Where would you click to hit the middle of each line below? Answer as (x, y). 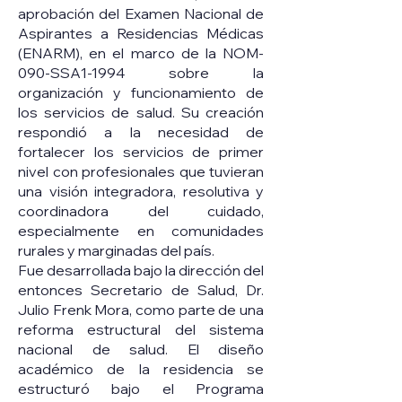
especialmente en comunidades (141, 231)
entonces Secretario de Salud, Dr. (141, 290)
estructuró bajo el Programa (141, 389)
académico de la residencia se (141, 369)
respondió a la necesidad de (141, 132)
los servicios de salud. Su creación (141, 112)
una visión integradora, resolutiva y (141, 191)
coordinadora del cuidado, (141, 211)
